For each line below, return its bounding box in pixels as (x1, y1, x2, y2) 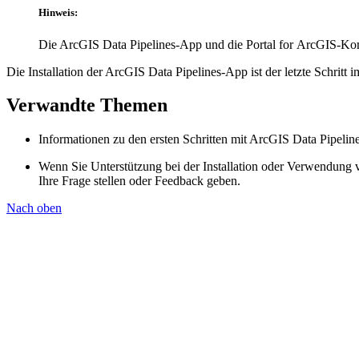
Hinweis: (38, 6, 78, 19)
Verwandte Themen (6, 95, 167, 116)
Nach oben (6, 201, 62, 216)
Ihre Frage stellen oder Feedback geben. (38, 174, 240, 188)
